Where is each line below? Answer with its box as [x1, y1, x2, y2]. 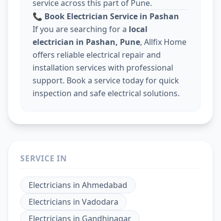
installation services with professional [33, 62, 173, 74]
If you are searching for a [33, 24, 129, 35]
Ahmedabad [82, 180, 127, 191]
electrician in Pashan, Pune [33, 37, 140, 48]
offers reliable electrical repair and [33, 49, 161, 61]
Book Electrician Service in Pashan [42, 11, 179, 22]
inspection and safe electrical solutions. [33, 88, 180, 99]
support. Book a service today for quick [33, 75, 179, 86]
